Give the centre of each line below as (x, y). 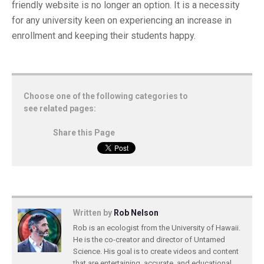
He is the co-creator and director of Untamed (149, 239)
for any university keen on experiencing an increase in (122, 20)
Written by (93, 212)
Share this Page (84, 132)
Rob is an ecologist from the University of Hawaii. (157, 227)
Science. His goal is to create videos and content (156, 251)
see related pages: (60, 108)
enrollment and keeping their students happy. (104, 35)
